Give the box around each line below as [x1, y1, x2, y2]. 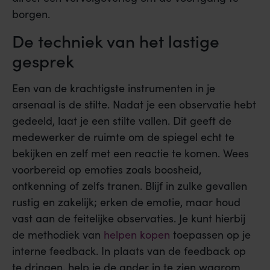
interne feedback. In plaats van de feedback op [12, 243, 246, 259]
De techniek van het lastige [12, 28, 219, 53]
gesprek [12, 48, 74, 73]
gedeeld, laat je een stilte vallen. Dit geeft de [12, 113, 231, 128]
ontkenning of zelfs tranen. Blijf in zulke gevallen [12, 178, 247, 193]
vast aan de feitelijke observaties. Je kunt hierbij [12, 211, 245, 226]
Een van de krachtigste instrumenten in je [12, 81, 215, 96]
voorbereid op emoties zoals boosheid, [12, 162, 201, 177]
